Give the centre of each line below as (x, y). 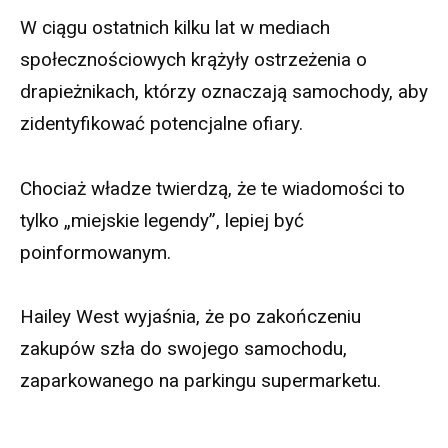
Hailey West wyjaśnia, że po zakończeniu (190, 316)
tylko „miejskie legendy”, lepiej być (162, 220)
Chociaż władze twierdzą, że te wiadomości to (212, 188)
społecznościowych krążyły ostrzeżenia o (193, 60)
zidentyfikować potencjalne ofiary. (161, 124)
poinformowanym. (95, 252)
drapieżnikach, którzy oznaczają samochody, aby (224, 92)
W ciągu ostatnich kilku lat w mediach (175, 28)
